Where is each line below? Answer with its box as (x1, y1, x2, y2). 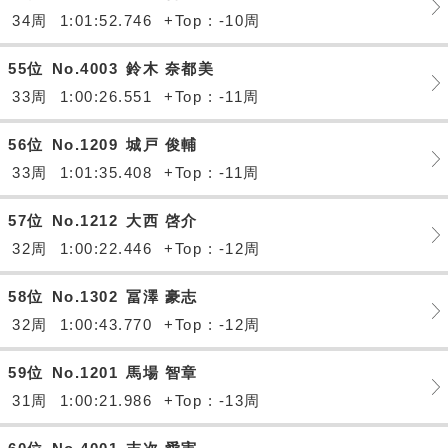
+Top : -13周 (164, 392, 261, 409)
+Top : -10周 (164, 12, 261, 29)
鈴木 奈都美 (126, 60, 214, 77)
